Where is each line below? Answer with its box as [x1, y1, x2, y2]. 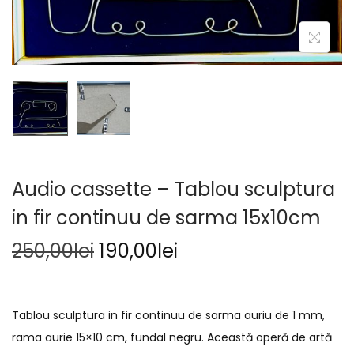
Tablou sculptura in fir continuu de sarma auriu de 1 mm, [12, 307, 325, 324]
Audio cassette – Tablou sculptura [12, 176, 335, 203]
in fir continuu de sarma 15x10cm [12, 205, 321, 232]
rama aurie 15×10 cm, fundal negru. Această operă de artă [12, 330, 332, 346]
